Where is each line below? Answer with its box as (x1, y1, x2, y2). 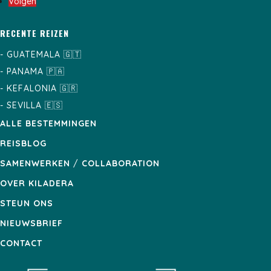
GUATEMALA (7, 49, 60, 60)
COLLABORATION (82, 158, 160, 169)
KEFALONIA (7, 83, 57, 94)
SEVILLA (7, 100, 42, 111)
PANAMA (7, 66, 44, 77)
